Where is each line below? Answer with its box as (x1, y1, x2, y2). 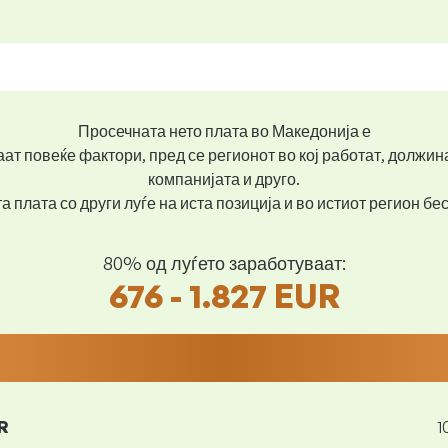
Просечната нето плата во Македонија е (77, 121, 371, 141)
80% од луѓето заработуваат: (102, 251, 346, 274)
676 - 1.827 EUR (108, 275, 340, 316)
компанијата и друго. (148, 169, 300, 189)
